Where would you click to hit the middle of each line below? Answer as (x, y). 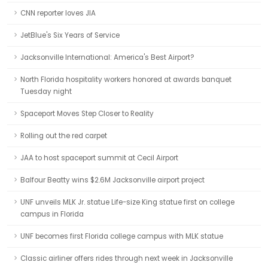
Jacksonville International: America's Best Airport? (107, 57)
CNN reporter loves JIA (58, 13)
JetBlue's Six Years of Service (70, 35)
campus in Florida (52, 214)
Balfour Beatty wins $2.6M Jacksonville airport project (112, 180)
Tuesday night (46, 92)
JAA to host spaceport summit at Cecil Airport (99, 158)
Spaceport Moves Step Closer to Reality (87, 114)
